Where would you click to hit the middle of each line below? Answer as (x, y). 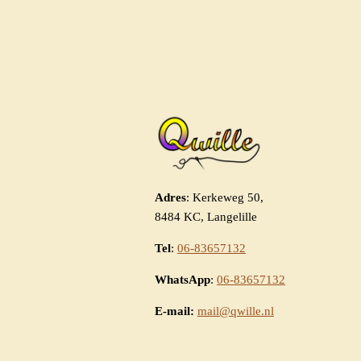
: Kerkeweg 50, (225, 198)
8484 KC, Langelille (206, 217)
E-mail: (174, 311)
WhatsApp (183, 280)
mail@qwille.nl (236, 311)
